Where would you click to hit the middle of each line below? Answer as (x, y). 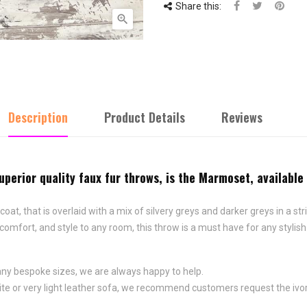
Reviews (242, 117)
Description (38, 117)
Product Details (145, 117)
